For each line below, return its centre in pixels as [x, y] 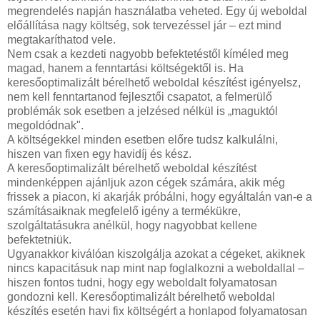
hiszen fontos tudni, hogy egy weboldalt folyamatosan [142, 282]
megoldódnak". [45, 125]
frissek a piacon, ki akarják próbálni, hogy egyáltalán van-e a [160, 196]
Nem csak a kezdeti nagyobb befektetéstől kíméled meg [148, 54]
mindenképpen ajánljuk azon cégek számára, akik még [146, 182]
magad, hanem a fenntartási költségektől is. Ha [125, 68]
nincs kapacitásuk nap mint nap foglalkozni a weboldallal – [156, 268]
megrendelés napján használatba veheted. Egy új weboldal [157, 11]
